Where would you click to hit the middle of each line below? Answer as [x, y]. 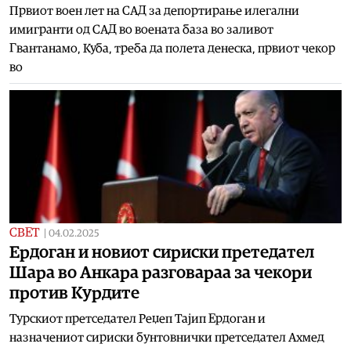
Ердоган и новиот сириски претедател [162, 252]
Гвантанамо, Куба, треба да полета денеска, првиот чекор [172, 48]
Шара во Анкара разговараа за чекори [161, 272]
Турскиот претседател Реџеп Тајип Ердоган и [138, 318]
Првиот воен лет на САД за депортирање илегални [154, 11]
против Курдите [74, 293]
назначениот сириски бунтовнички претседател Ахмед [167, 337]
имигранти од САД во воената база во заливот [141, 29]
